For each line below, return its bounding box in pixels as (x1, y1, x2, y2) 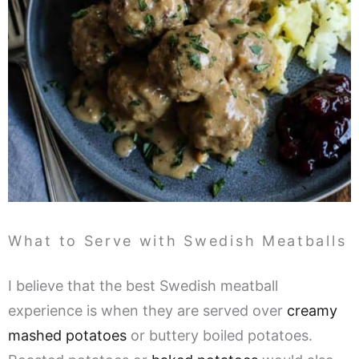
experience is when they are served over (8, 302, 287, 320)
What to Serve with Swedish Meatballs (8, 232, 347, 250)
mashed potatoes (8, 327, 127, 345)
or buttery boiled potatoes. (127, 327, 313, 345)
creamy (287, 302, 337, 320)
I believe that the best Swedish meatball (8, 277, 278, 295)
